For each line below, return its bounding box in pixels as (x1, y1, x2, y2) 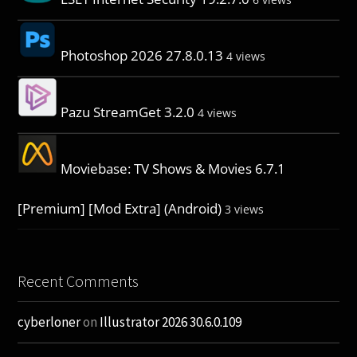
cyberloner (18, 312, 81, 331)
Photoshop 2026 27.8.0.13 (61, 45, 224, 65)
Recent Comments (18, 270, 139, 291)
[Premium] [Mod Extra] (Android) (18, 198, 222, 218)
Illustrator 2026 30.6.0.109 (100, 312, 242, 331)
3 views (225, 201, 265, 217)
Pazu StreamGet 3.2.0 (61, 102, 195, 121)
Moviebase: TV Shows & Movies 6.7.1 (61, 159, 286, 178)
